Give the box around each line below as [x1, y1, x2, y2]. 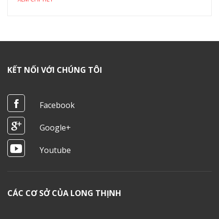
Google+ [40, 122, 71, 133]
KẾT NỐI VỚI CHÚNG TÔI [7, 64, 102, 75]
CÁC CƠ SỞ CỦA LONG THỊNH [7, 188, 121, 199]
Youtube [40, 144, 71, 155]
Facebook [40, 99, 75, 110]
